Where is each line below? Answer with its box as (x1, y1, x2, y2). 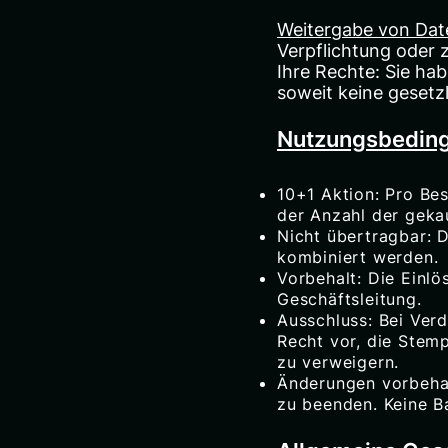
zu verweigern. (277, 351, 400, 372)
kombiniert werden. (277, 246, 439, 267)
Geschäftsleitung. (277, 288, 422, 309)
